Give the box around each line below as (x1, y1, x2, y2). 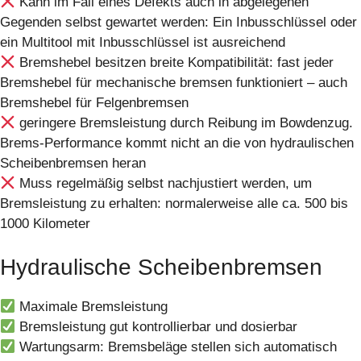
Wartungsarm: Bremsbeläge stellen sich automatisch (15, 339, 338, 355)
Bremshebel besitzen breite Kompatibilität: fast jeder (15, 54, 334, 70)
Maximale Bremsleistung (15, 299, 168, 315)
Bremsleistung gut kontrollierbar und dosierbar (15, 319, 298, 335)
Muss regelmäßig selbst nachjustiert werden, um (15, 175, 313, 191)
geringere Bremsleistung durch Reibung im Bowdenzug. (15, 114, 354, 131)
